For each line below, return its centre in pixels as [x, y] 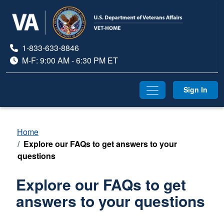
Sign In [195, 90]
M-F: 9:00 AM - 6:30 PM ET [70, 60]
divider [18, 78]
